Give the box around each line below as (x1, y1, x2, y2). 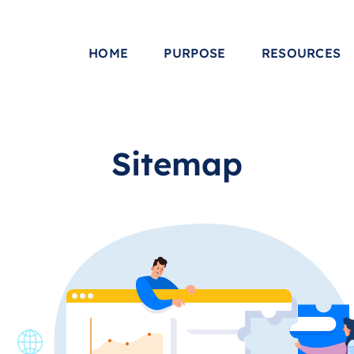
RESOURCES (261, 44, 341, 61)
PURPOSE (164, 44, 226, 61)
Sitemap (111, 144, 243, 183)
